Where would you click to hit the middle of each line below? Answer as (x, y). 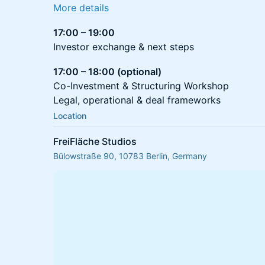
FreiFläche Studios (95, 141)
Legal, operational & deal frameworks (137, 100)
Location (70, 116)
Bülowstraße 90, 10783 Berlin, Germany (130, 156)
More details (81, 8)
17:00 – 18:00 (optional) (107, 72)
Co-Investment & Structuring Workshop (141, 86)
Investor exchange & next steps (124, 47)
